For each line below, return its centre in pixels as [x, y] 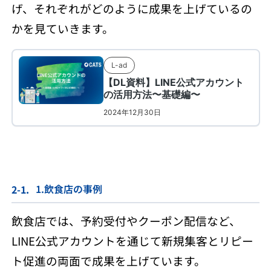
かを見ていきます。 [62, 28]
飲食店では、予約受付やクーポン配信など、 [126, 220]
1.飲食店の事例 [69, 188]
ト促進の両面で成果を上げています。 [108, 260]
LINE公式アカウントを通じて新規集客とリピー [132, 240]
